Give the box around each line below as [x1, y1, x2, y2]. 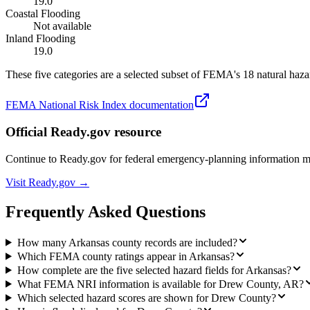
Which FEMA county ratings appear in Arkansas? [17, 250, 235, 262]
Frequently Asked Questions [6, 202, 206, 221]
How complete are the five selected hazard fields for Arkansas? [17, 264, 291, 276]
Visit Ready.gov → [6, 176, 89, 188]
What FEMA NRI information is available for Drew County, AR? [17, 277, 304, 290]
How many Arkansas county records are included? [17, 236, 237, 248]
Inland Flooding [6, 33, 75, 45]
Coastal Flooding [6, 8, 80, 20]
